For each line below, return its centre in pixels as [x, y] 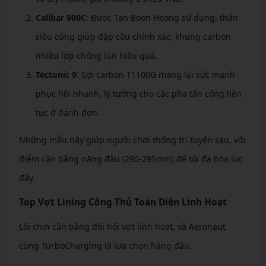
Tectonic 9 [56, 74]
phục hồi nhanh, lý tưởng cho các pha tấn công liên [138, 93]
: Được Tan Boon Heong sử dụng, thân [162, 17]
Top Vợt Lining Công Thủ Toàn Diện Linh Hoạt [123, 202]
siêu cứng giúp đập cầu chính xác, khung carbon [133, 36]
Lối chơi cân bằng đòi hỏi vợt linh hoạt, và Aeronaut [122, 226]
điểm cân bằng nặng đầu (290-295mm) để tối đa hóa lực [131, 159]
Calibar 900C [61, 17]
